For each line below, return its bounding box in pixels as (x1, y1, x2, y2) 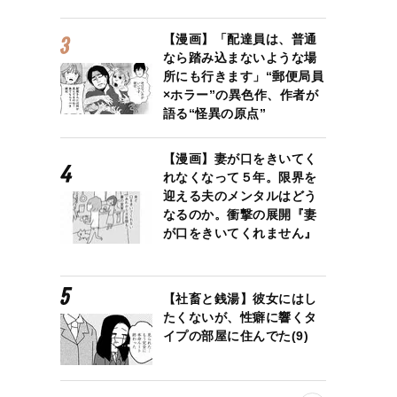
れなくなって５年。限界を (162, 169, 317, 184)
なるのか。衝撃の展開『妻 (162, 206, 317, 222)
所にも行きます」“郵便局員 (162, 68, 324, 83)
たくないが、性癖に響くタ (162, 309, 317, 324)
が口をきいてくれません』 (162, 225, 317, 240)
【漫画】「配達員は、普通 (162, 31, 317, 46)
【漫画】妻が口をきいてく (162, 151, 317, 166)
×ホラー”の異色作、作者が (162, 87, 319, 102)
